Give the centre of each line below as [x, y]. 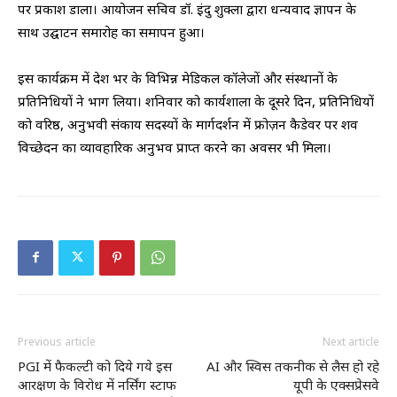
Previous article [57, 341]
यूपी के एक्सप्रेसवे [336, 384]
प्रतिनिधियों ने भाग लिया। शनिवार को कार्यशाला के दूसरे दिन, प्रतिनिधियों [196, 101]
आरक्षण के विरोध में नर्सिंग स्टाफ [97, 384]
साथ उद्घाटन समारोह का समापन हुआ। [111, 31]
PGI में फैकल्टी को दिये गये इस [95, 366]
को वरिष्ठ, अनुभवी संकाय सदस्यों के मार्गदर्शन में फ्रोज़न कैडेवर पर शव [188, 124]
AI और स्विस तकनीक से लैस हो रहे [293, 366]
